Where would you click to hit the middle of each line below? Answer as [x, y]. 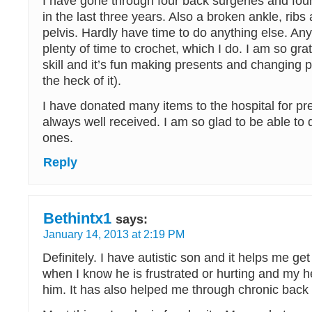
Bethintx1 [77, 219]
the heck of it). [82, 81]
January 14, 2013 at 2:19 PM [114, 234]
